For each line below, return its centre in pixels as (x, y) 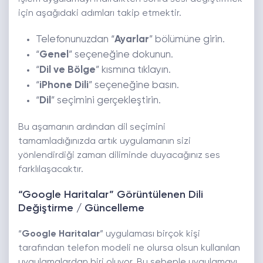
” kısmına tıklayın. (133, 70)
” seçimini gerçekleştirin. (106, 101)
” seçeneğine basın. (134, 86)
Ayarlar (132, 40)
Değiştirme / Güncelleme (81, 209)
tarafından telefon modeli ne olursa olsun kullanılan (129, 249)
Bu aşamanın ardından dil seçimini (92, 128)
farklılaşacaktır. (51, 170)
